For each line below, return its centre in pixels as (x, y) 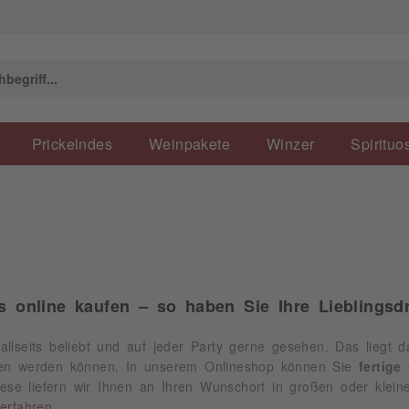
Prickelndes (72, 143)
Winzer (291, 143)
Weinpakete (190, 143)
